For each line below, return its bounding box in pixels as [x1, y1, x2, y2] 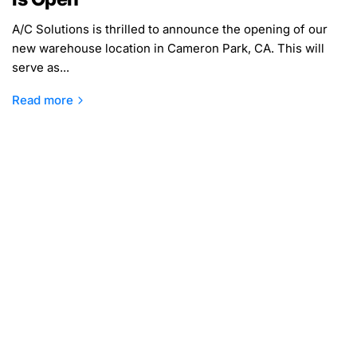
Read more [12, 92, 73, 108]
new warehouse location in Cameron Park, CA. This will [12, 40, 325, 56]
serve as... [12, 59, 70, 75]
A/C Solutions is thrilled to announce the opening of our [12, 21, 328, 37]
